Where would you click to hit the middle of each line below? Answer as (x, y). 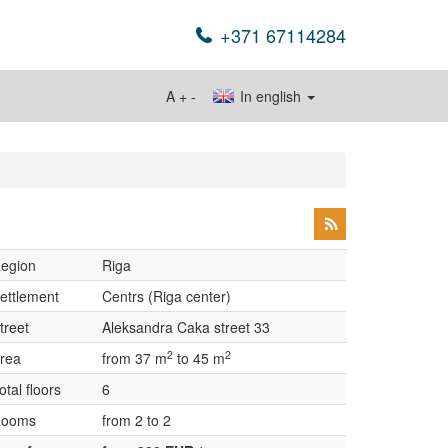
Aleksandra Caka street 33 (186, 327)
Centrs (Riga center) (166, 296)
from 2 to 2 (136, 420)
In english (270, 96)
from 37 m (134, 358)
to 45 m (199, 358)
